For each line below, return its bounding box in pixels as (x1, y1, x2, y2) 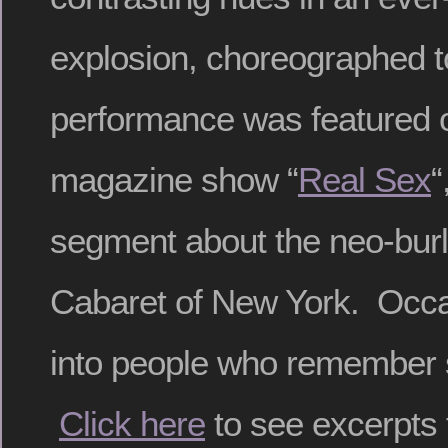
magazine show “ (50, 160, 298, 200)
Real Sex (298, 160, 431, 200)
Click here (59, 404, 205, 444)
